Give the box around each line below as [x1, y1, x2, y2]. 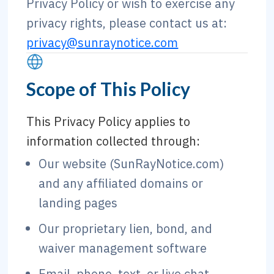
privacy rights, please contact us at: [26, 15, 228, 31]
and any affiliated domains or [39, 175, 204, 191]
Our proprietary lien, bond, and [39, 220, 213, 237]
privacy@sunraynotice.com [26, 34, 179, 51]
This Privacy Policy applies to [26, 113, 191, 130]
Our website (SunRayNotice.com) [39, 155, 224, 172]
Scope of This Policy [26, 78, 191, 100]
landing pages [39, 194, 118, 211]
